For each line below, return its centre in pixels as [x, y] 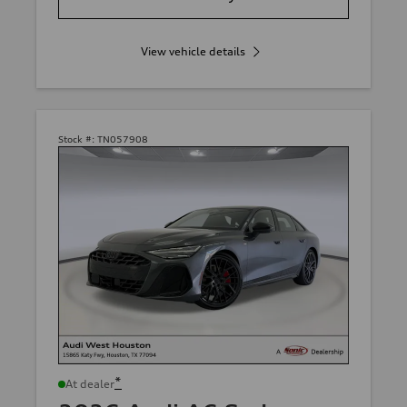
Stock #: [76, 139]
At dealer [90, 384]
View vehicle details [193, 51]
